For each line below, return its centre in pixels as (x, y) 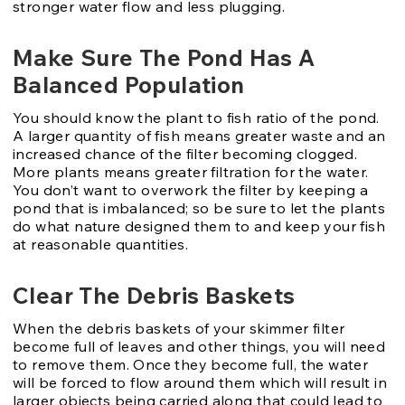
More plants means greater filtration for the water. (191, 171)
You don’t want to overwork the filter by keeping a (190, 189)
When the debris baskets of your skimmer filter (179, 328)
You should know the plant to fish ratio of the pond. (196, 117)
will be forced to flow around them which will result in (200, 382)
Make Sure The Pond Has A (164, 57)
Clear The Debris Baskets (154, 295)
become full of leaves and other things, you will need (199, 346)
